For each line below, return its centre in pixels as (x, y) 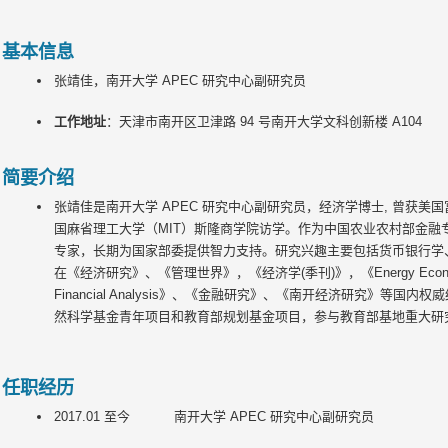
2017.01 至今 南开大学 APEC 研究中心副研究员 (213, 416)
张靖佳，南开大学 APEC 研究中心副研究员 (179, 80)
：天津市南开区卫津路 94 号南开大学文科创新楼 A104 (263, 121)
